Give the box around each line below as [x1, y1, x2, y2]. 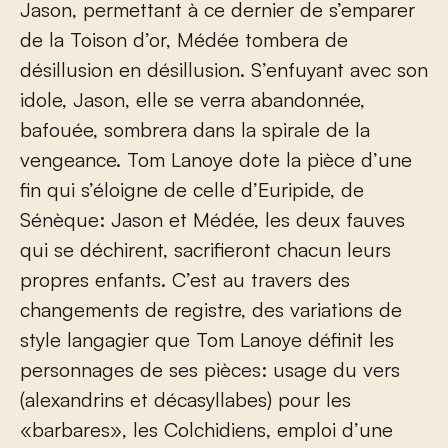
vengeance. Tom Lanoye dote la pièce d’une [20, 147, 412, 173]
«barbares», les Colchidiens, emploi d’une [20, 417, 393, 443]
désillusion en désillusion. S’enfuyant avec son [20, 57, 428, 83]
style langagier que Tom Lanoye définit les [20, 327, 394, 353]
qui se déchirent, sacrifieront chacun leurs [20, 237, 391, 263]
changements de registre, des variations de [20, 297, 402, 323]
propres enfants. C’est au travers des [20, 267, 350, 293]
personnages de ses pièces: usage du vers [20, 357, 400, 383]
